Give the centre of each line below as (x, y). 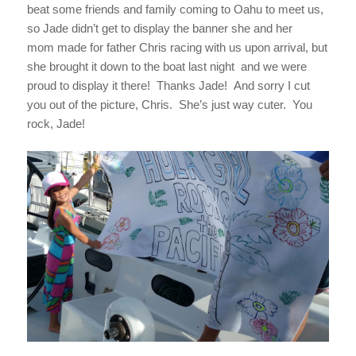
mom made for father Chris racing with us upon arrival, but (177, 47)
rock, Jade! (56, 123)
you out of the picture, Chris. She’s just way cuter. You (169, 104)
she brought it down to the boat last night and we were (166, 66)
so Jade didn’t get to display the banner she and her (159, 28)
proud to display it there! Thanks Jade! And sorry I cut (168, 85)
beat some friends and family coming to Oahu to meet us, (175, 9)
